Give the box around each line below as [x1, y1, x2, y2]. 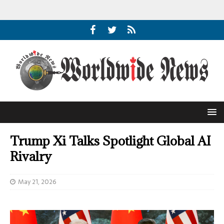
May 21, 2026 [18, 176, 56, 187]
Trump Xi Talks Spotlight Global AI [10, 132, 211, 149]
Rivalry [10, 148, 51, 164]
